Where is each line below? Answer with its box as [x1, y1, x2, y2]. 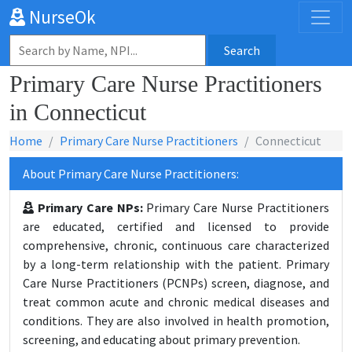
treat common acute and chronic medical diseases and [23, 294, 329, 310]
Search [224, 42, 260, 58]
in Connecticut [9, 99, 146, 125]
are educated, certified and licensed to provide [23, 218, 329, 234]
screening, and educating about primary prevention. [23, 332, 300, 347]
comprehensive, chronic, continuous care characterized [23, 237, 329, 253]
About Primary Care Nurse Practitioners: [23, 166, 239, 181]
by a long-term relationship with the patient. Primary [23, 256, 329, 272]
